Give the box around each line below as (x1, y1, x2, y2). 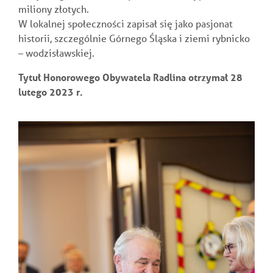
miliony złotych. (18, 2, 89, 15)
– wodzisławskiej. (18, 46, 94, 59)
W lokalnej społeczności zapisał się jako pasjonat (18, 16, 233, 30)
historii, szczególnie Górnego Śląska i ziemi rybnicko (18, 31, 250, 44)
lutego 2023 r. (18, 85, 83, 98)
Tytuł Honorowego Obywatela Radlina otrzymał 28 (18, 70, 243, 83)
